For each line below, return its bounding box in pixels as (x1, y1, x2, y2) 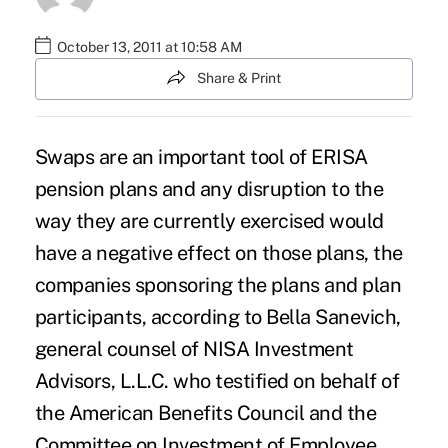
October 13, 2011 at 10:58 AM (56, 39, 242, 56)
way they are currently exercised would (34, 208, 384, 233)
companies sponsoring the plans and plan (34, 272, 402, 297)
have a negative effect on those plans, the (34, 240, 403, 265)
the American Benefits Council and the (34, 400, 377, 425)
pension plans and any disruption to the (34, 176, 384, 201)
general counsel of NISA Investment (34, 336, 354, 361)
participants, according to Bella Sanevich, (34, 304, 401, 329)
